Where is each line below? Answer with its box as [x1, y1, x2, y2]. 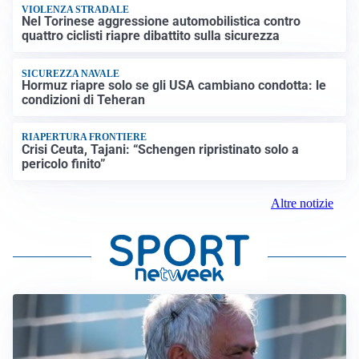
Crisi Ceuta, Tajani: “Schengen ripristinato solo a [22, 141, 300, 157]
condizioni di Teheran [22, 91, 146, 107]
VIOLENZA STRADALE [22, 3, 130, 15]
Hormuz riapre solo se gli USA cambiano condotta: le [22, 77, 327, 93]
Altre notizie [271, 196, 333, 210]
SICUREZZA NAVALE [22, 67, 120, 79]
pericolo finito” [22, 155, 107, 171]
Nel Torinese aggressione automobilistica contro [22, 14, 301, 30]
